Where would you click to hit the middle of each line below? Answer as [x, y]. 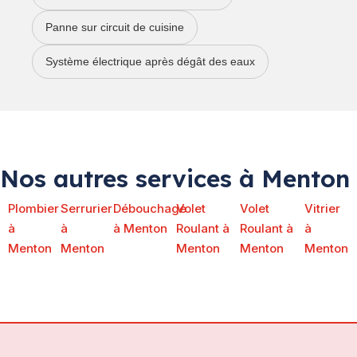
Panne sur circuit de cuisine [115, 27]
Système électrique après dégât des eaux [150, 62]
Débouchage [149, 209]
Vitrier [322, 209]
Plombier [33, 209]
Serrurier [86, 209]
